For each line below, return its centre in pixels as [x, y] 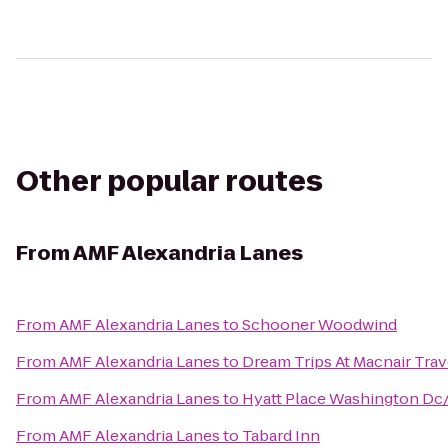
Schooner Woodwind [319, 324]
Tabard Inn [281, 435]
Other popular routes [169, 181]
